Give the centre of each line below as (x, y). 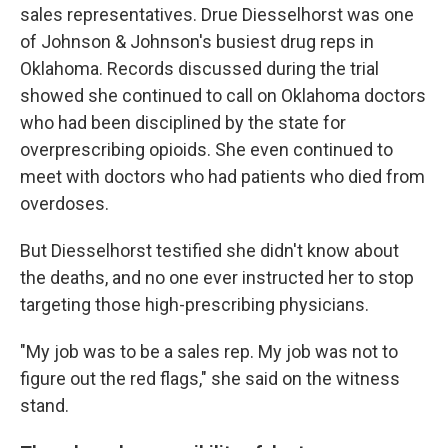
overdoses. (64, 203)
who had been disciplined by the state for (183, 122)
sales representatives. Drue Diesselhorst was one (217, 14)
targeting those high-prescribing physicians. (194, 304)
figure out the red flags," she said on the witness (210, 378)
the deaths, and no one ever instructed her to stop (217, 277)
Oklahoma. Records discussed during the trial (199, 68)
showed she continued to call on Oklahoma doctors (223, 95)
